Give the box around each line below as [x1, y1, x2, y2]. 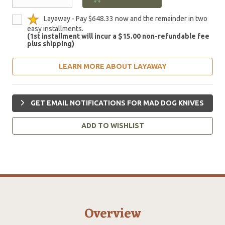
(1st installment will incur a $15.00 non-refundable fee [27, 32, 209, 40]
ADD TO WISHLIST [81, 121, 144, 130]
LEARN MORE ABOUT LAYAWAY [58, 62, 167, 70]
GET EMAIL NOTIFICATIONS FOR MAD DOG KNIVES [29, 98, 204, 107]
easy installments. [27, 24, 83, 33]
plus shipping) [27, 39, 74, 48]
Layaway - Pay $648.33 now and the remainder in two [42, 14, 207, 23]
